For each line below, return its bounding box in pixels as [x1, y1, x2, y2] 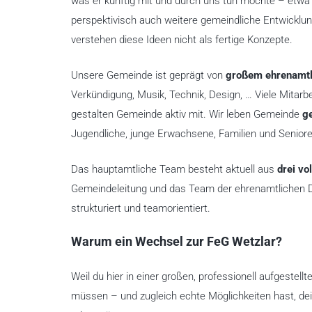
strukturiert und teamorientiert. [71, 202, 210, 215]
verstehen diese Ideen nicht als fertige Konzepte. [71, 33, 292, 47]
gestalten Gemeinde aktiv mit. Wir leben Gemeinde [71, 108, 302, 121]
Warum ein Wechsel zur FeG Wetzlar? [71, 234, 282, 250]
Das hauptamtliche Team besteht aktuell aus [71, 163, 277, 176]
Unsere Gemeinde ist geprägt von [71, 69, 226, 82]
